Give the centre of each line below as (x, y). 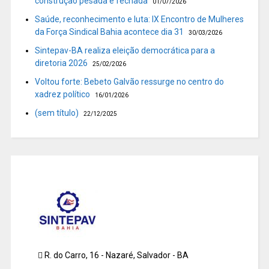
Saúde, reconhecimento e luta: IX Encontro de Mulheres (139, 20)
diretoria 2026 (61, 63)
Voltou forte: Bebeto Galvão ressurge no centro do (129, 82)
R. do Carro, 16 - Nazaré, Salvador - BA (115, 255)
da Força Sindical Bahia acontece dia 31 (109, 32)
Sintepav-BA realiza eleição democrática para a (125, 51)
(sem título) (56, 113)
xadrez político (62, 95)
